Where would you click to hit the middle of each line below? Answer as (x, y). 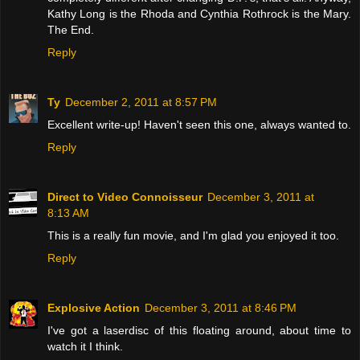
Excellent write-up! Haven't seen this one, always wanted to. (199, 124)
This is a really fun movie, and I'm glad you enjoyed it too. (193, 235)
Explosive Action (94, 307)
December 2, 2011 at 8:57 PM (141, 102)
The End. (71, 30)
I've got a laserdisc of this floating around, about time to (199, 330)
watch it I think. (85, 346)
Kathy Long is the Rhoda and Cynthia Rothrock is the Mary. (199, 14)
